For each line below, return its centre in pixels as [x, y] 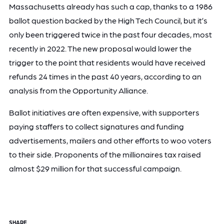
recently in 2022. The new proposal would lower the [100, 48]
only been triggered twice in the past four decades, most [110, 34]
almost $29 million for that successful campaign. [95, 168]
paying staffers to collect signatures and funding [96, 126]
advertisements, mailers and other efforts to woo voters [110, 140]
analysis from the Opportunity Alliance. [78, 90]
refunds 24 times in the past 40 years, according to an [105, 76]
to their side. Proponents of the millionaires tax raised [105, 154]
